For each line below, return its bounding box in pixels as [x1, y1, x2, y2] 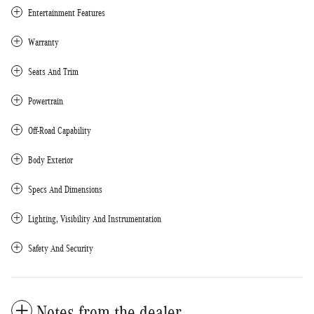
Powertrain [28, 96, 63, 107]
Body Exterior [28, 155, 73, 166]
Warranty [28, 37, 59, 48]
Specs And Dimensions [28, 184, 102, 196]
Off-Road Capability [28, 125, 91, 137]
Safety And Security [28, 243, 93, 254]
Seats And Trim [28, 67, 78, 78]
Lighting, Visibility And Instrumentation [28, 214, 161, 225]
